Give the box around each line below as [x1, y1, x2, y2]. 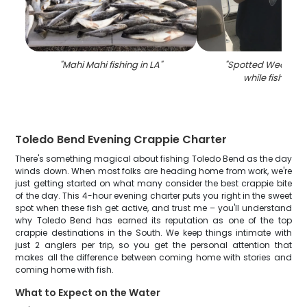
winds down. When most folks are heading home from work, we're [15, 165, 292, 177]
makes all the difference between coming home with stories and [15, 251, 292, 263]
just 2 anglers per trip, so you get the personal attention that [15, 239, 292, 251]
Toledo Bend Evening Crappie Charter [15, 132, 228, 147]
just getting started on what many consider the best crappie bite [15, 177, 292, 189]
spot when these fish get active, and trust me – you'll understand [15, 202, 292, 214]
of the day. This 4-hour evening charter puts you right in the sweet [15, 190, 292, 201]
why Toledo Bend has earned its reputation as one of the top [15, 214, 292, 226]
